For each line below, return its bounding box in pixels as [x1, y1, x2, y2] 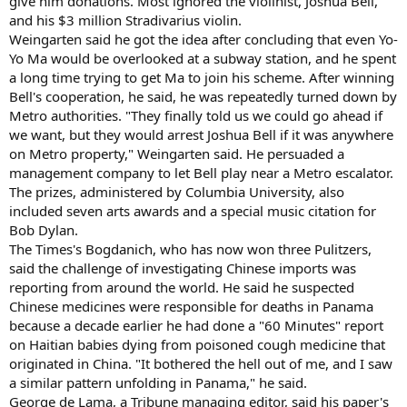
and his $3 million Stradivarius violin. [9, 10, 242, 29]
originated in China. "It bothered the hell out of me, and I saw [9, 353, 392, 372]
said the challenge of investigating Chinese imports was [9, 258, 356, 277]
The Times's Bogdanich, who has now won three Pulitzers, [9, 239, 372, 258]
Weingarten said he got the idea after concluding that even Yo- [9, 29, 398, 48]
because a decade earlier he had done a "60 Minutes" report [9, 315, 383, 334]
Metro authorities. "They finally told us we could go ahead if [9, 105, 382, 124]
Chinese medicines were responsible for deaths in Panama [9, 296, 373, 315]
